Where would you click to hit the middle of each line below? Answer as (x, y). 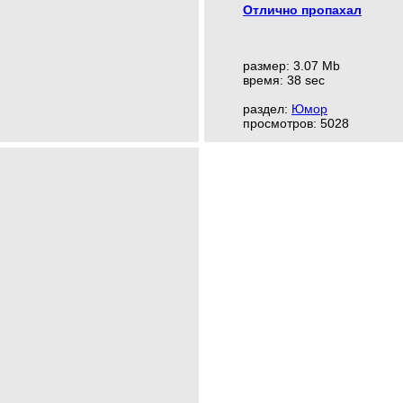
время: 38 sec (284, 80)
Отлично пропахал (302, 10)
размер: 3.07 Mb (291, 66)
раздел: (267, 109)
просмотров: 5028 (296, 123)
